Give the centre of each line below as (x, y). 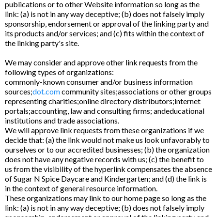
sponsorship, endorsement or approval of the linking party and (107, 23)
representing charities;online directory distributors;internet (103, 101)
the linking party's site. (42, 43)
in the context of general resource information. (81, 188)
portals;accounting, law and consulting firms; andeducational (105, 111)
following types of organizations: (59, 72)
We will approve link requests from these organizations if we (104, 130)
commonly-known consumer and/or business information (99, 82)
